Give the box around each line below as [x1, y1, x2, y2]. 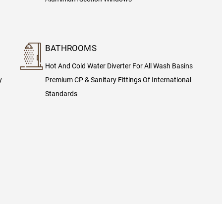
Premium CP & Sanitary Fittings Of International [45, 75, 191, 84]
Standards [45, 89, 77, 98]
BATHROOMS [45, 43, 97, 53]
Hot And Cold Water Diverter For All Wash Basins [45, 61, 193, 70]
